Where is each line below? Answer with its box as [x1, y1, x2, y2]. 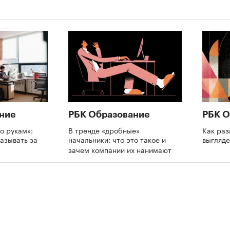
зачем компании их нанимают [68, 143, 174, 155]
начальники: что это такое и [68, 133, 166, 145]
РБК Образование [68, 109, 150, 119]
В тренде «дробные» [68, 124, 140, 136]
